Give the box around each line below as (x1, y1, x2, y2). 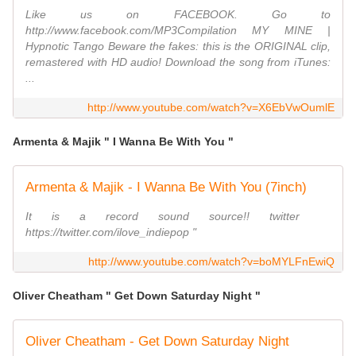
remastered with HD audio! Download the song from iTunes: (25, 56, 331, 69)
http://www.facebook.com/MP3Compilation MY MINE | (25, 24, 331, 37)
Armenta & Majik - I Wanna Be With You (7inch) (25, 180, 307, 195)
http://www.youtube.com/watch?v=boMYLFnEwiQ (88, 255, 335, 269)
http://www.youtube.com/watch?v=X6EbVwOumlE (87, 101, 335, 114)
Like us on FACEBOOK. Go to (25, 8, 331, 21)
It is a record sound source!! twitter (25, 210, 331, 223)
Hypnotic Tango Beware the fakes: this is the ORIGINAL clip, (25, 40, 331, 53)
